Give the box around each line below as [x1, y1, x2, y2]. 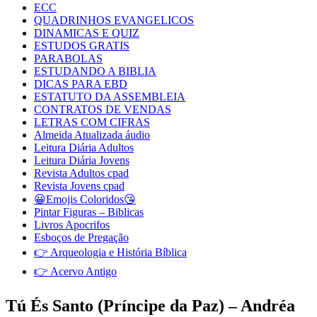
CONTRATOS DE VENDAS [34, 103, 171, 115]
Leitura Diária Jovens [34, 154, 129, 166]
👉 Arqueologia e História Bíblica [34, 246, 187, 258]
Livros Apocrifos [34, 219, 110, 231]
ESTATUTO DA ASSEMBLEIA [34, 91, 185, 103]
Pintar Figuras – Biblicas [34, 206, 144, 218]
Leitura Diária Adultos [34, 142, 134, 154]
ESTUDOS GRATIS [34, 40, 129, 52]
